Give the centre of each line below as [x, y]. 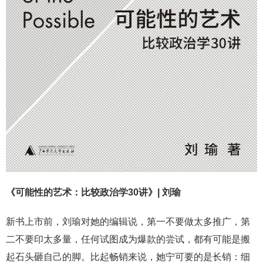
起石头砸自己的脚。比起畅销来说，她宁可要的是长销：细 [128, 257]
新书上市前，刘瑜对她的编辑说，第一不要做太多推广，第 [128, 221]
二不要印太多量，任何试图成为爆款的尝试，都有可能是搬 [128, 239]
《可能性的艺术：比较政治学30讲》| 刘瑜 [93, 192]
